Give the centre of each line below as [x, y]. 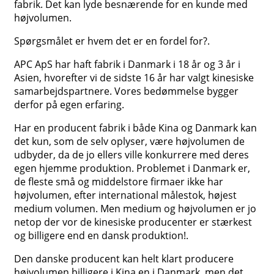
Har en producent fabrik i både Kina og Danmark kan [135, 128]
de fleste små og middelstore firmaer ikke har [119, 182]
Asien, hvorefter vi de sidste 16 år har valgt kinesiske [134, 78]
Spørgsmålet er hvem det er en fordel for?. [112, 41]
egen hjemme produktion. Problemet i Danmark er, [132, 168]
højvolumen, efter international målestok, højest [125, 195]
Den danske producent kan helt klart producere [124, 259]
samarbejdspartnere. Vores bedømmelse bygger [126, 91]
